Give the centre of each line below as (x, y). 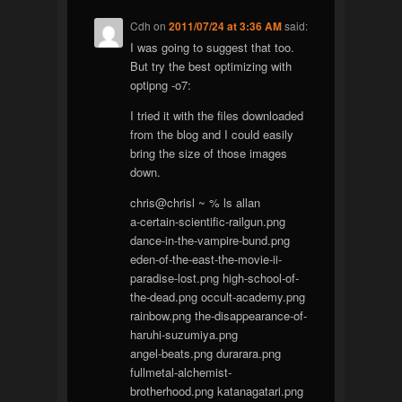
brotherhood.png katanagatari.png (217, 390)
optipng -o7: (161, 84)
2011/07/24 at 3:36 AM (226, 26)
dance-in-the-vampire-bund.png (210, 240)
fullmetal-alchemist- (181, 371)
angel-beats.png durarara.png (206, 353)
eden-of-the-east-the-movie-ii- (206, 258)
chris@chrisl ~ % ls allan (196, 202)
